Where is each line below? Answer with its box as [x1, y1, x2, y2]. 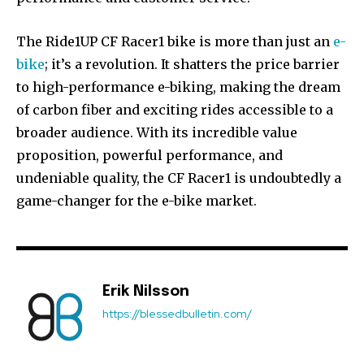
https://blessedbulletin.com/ [102, 306, 252, 322]
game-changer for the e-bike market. [16, 193, 257, 210]
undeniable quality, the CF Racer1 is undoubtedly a [16, 170, 341, 187]
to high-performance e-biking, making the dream [16, 79, 340, 96]
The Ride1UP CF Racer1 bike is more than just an [16, 33, 333, 50]
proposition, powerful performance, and [16, 147, 283, 164]
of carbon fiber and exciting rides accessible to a [16, 102, 333, 119]
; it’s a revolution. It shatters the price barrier [45, 56, 340, 73]
